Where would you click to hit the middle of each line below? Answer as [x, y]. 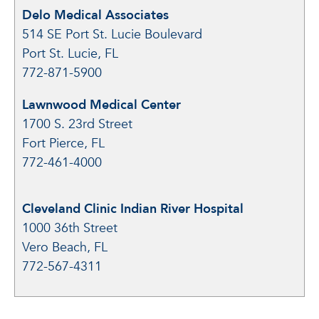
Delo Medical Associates [95, 15]
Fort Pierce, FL [63, 143]
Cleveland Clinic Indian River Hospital [133, 209]
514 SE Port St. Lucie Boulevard [112, 35]
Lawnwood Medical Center [101, 105]
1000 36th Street [70, 228]
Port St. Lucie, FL [70, 54]
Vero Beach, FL [65, 247]
